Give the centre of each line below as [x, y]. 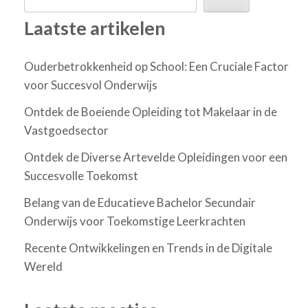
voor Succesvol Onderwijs [91, 85]
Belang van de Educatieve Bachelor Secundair [140, 203]
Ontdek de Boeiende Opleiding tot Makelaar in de [151, 112]
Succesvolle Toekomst [81, 176]
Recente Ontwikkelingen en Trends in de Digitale [148, 248]
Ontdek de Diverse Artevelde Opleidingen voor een [156, 157]
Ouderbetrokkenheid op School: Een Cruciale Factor [156, 67]
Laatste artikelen [95, 28]
